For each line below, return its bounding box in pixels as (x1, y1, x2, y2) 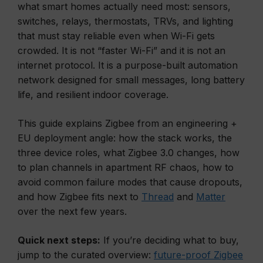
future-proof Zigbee (154, 249, 243, 261)
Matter (196, 191, 225, 203)
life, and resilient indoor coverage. (18, 89, 168, 100)
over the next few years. (18, 205, 127, 217)
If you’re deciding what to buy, (100, 234, 239, 246)
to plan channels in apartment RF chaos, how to (18, 161, 234, 173)
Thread (141, 191, 174, 203)
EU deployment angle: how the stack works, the (18, 132, 232, 144)
